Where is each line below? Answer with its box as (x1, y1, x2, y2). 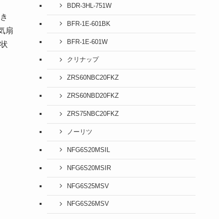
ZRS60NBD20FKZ (66, 92, 119, 100)
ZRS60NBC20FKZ (66, 74, 119, 82)
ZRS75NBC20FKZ (66, 110, 119, 118)
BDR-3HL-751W (66, 2, 111, 9)
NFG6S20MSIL (66, 146, 110, 153)
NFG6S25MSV (66, 182, 109, 190)
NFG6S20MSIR (66, 164, 111, 172)
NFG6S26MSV (66, 200, 109, 208)
